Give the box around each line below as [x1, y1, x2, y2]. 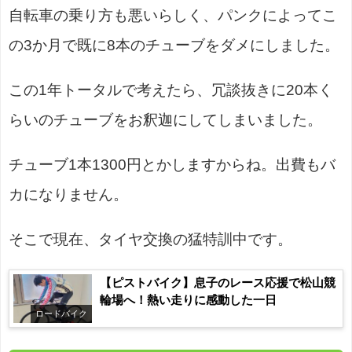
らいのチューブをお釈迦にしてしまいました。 [9, 112, 322, 128]
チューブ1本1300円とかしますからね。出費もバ [9, 157, 335, 173]
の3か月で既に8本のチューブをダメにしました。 [9, 38, 339, 53]
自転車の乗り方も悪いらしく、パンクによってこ [9, 8, 337, 24]
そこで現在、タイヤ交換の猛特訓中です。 [9, 232, 292, 247]
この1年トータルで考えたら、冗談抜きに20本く [9, 82, 333, 98]
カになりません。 [9, 187, 128, 203]
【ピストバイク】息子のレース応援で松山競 [100, 277, 335, 289]
